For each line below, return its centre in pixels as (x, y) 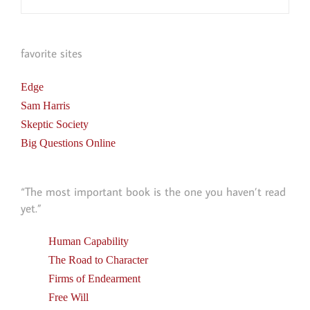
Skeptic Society (55, 124)
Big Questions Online (68, 143)
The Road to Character (98, 260)
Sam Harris (45, 105)
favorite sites (52, 54)
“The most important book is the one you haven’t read (153, 191)
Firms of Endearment (94, 279)
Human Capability (89, 241)
